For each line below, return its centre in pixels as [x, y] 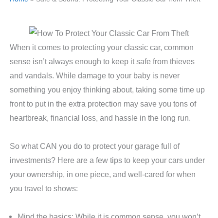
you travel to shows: [44, 188]
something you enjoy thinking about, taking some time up [107, 90]
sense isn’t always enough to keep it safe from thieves [102, 62]
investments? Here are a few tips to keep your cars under [107, 160]
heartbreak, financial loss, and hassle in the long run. [100, 118]
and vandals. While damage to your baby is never [95, 76]
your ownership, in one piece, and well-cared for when [103, 174]
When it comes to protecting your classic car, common [102, 47]
